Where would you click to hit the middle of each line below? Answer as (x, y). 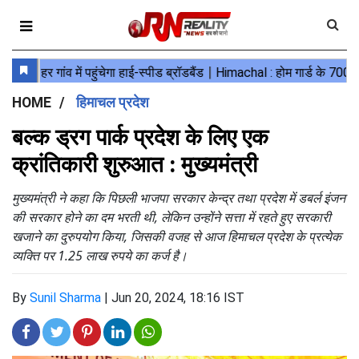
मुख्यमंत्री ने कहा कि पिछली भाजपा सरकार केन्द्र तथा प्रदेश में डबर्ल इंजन (179, 198)
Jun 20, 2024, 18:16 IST (178, 298)
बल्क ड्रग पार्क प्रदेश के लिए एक (140, 137)
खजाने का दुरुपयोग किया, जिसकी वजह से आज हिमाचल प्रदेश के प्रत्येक (177, 236)
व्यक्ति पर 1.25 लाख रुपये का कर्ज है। (100, 256)
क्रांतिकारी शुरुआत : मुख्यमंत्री (135, 165)
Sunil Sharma (65, 298)
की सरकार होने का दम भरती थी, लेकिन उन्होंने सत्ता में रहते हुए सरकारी (171, 217)
